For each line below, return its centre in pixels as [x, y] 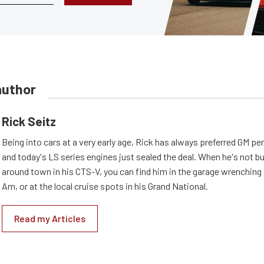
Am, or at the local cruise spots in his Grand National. [105, 186]
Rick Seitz [29, 121]
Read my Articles [50, 218]
